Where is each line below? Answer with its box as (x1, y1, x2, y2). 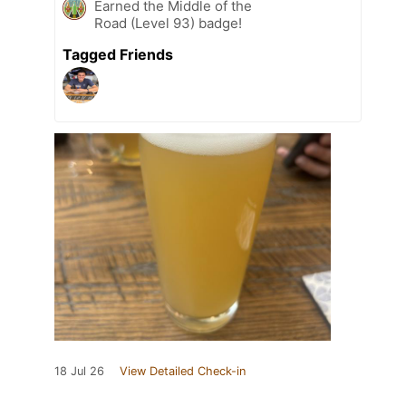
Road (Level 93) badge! (94, 14, 242, 32)
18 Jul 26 (54, 363, 104, 378)
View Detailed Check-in (120, 363, 246, 378)
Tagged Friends (63, 44, 173, 63)
